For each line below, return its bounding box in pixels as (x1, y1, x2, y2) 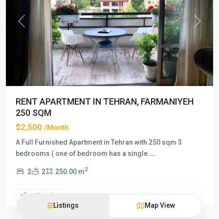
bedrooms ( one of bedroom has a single (16, 149, 149, 157)
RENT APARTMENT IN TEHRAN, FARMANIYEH (16, 96, 194, 107)
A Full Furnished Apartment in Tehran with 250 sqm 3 (16, 138, 182, 146)
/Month (44, 123, 69, 132)
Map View (144, 201, 175, 209)
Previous (21, 22, 48, 30)
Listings (53, 201, 79, 209)
